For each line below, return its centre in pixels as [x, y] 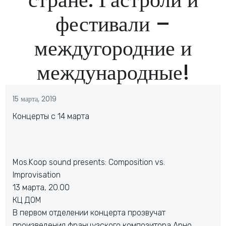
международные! [113, 72]
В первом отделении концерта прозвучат [89, 213]
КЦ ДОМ [27, 200]
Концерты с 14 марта [51, 116]
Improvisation [37, 175]
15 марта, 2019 [35, 99]
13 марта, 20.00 [41, 187]
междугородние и [113, 48]
